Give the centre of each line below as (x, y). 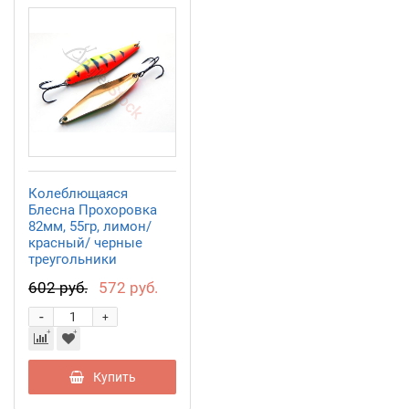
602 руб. (58, 287)
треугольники (73, 259)
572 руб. (128, 287)
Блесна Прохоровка (93, 210)
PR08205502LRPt (80, 275)
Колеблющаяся (78, 193)
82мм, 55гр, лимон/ (90, 226)
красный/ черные (85, 242)
